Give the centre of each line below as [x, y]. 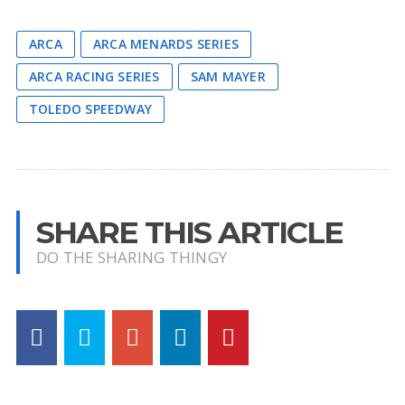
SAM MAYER [228, 77]
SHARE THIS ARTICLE [189, 232]
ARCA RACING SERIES [94, 77]
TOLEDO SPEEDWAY [90, 109]
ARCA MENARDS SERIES [165, 44]
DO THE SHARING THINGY [132, 258]
